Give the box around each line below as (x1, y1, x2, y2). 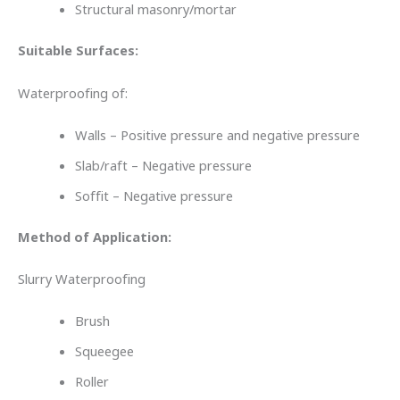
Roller (74, 372, 112, 393)
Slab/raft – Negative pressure (74, 155, 255, 176)
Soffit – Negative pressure (74, 186, 237, 206)
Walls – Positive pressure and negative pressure (74, 125, 363, 146)
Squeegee (74, 342, 137, 362)
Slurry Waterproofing (18, 270, 149, 290)
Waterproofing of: (18, 83, 131, 104)
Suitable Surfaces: (18, 41, 142, 62)
